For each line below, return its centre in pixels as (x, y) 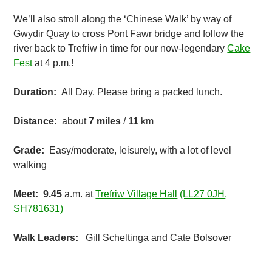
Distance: (38, 121)
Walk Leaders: (46, 238)
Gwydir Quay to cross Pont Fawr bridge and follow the (129, 34)
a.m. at (80, 194)
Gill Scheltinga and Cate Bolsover (155, 238)
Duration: (38, 92)
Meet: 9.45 (39, 194)
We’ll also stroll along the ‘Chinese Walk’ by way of (123, 19)
